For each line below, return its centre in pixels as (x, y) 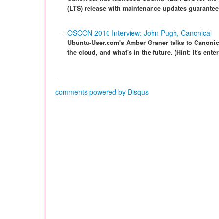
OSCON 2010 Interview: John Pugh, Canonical (140, 33)
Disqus (138, 92)
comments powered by (91, 92)
